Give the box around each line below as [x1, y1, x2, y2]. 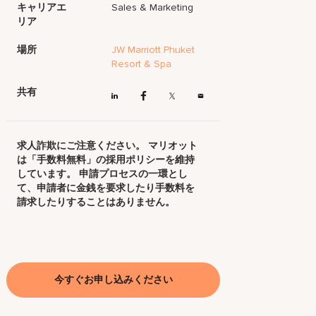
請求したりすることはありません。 [17, 196, 176, 209]
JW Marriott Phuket [111, 44, 195, 56]
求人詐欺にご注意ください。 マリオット [17, 140, 198, 152]
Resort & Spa [111, 58, 172, 70]
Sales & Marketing [111, 1, 194, 13]
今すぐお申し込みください [54, 274, 173, 286]
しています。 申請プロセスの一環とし [17, 168, 188, 181]
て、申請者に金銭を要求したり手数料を [17, 182, 195, 195]
